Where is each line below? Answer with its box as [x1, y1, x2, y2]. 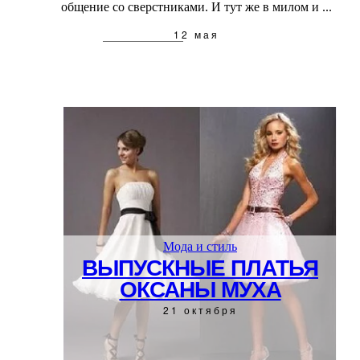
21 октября [162, 302, 238, 317]
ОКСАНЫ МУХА [119, 271, 281, 305]
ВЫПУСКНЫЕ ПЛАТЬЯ [82, 249, 318, 283]
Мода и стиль [163, 239, 237, 253]
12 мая [173, 27, 219, 41]
